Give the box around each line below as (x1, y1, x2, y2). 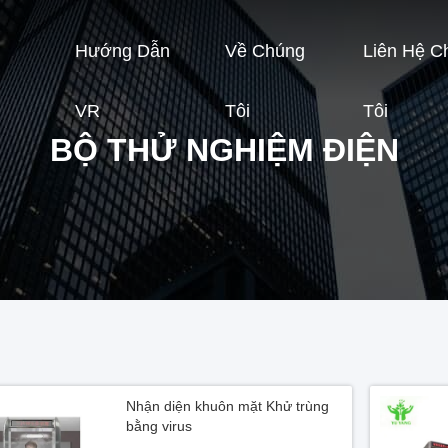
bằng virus (126, 418, 192, 434)
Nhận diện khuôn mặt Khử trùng (126, 398, 329, 414)
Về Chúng (224, 41, 305, 62)
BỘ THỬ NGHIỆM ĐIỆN (49, 132, 399, 168)
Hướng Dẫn (74, 41, 170, 62)
